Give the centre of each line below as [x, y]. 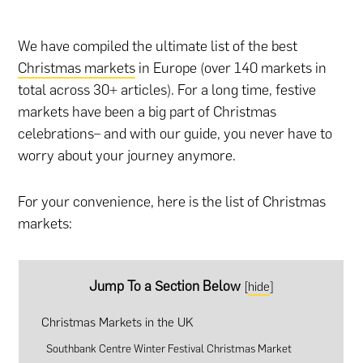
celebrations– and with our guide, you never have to [175, 134]
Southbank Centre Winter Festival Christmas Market [169, 348]
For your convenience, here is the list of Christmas [172, 202]
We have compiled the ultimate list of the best [158, 47]
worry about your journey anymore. [127, 156]
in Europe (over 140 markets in [231, 68]
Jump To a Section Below [164, 286]
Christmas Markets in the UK [117, 322]
